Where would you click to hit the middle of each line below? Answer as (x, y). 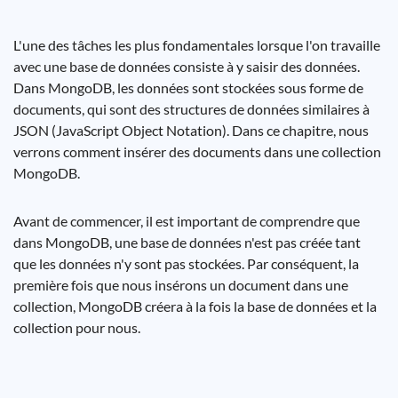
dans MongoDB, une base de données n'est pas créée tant (187, 242)
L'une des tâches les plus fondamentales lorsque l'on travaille (197, 45)
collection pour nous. (77, 327)
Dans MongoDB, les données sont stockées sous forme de (188, 88)
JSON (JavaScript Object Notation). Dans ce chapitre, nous (191, 130)
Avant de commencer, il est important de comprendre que (187, 221)
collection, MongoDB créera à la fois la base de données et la (195, 306)
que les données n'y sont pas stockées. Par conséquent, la (186, 263)
